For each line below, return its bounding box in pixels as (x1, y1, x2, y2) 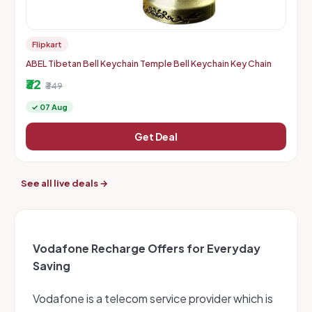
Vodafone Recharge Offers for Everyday (33, 241, 260, 256)
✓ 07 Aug (31, 102, 68, 111)
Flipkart (32, 40, 62, 49)
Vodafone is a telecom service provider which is (33, 290, 273, 306)
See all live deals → (21, 178, 108, 189)
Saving (33, 258, 70, 274)
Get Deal (134, 130, 178, 143)
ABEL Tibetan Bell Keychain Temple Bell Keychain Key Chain (26, 58, 272, 69)
